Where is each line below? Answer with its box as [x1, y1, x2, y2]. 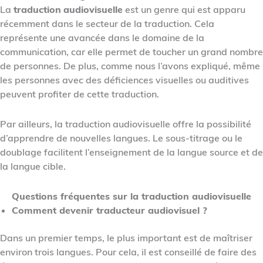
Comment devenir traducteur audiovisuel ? [12, 204, 207, 216]
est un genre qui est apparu [123, 3, 245, 15]
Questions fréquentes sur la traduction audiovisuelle [12, 190, 251, 202]
